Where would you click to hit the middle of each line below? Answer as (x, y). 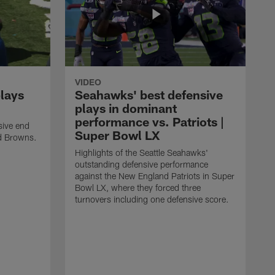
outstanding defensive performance (141, 164)
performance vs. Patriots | (149, 121)
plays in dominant (126, 108)
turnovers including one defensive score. (152, 199)
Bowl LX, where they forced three (138, 187)
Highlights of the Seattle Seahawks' (141, 152)
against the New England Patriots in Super (155, 176)
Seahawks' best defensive (149, 94)
